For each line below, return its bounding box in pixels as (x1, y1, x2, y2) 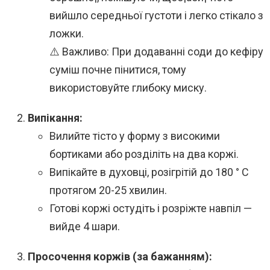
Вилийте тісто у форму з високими (49, 130, 220, 143)
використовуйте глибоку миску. (49, 81, 207, 95)
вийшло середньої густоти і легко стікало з (49, 9, 263, 22)
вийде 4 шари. (49, 220, 120, 233)
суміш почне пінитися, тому (49, 63, 186, 77)
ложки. (49, 27, 84, 40)
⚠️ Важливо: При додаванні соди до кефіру (49, 45, 263, 58)
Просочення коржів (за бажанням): (28, 250, 212, 263)
